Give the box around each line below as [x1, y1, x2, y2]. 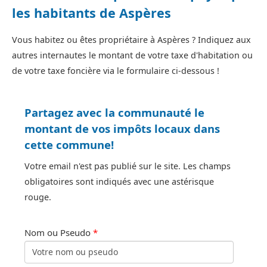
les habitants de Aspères [12, 4, 171, 22]
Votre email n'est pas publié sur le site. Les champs [24, 160, 231, 172]
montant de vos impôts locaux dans [24, 121, 220, 136]
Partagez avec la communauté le [24, 105, 204, 120]
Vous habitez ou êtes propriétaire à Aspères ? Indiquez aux [12, 34, 251, 46]
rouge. [24, 191, 51, 203]
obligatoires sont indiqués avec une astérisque [24, 176, 214, 188]
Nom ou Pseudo [24, 226, 91, 238]
